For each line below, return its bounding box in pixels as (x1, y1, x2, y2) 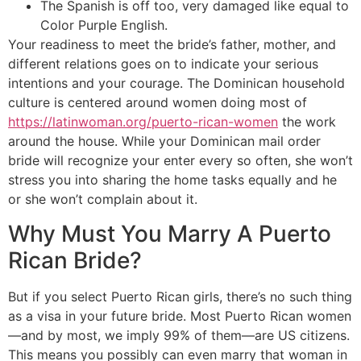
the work (278, 114, 336, 131)
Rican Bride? (8, 246, 142, 274)
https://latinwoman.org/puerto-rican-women (8, 114, 278, 131)
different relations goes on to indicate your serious (8, 56, 318, 73)
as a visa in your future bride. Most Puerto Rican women (8, 307, 351, 324)
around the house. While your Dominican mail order (8, 133, 321, 150)
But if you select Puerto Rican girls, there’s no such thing (8, 288, 352, 305)
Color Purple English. (40, 17, 168, 34)
